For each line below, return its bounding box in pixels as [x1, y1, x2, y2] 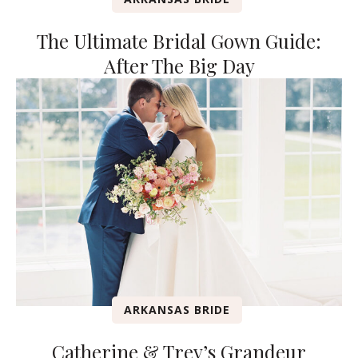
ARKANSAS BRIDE [124, 302, 230, 318]
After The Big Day [103, 52, 255, 78]
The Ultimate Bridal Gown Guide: [37, 27, 321, 54]
